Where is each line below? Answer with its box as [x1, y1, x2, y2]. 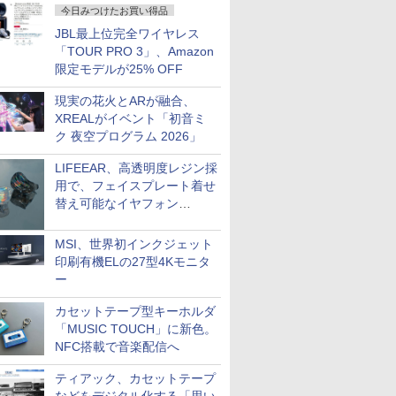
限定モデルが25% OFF [55, 62, 183, 76]
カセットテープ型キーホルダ [55, 304, 216, 318]
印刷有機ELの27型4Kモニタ [55, 255, 210, 269]
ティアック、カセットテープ [55, 371, 216, 385]
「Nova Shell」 [55, 214, 140, 228]
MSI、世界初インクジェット [55, 237, 213, 251]
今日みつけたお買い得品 [61, 5, 168, 16]
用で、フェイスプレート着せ [55, 179, 216, 193]
